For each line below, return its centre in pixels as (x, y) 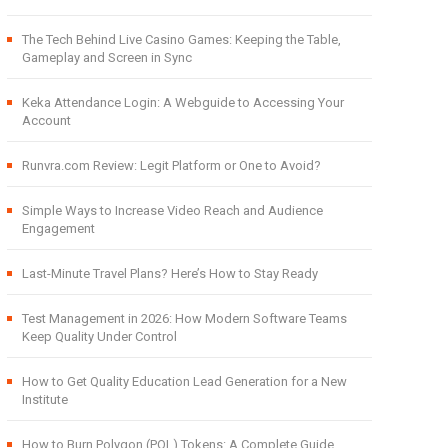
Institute (44, 399)
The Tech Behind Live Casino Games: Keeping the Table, (181, 39)
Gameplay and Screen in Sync (106, 57)
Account (46, 120)
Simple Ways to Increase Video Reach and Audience (172, 210)
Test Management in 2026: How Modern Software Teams (184, 318)
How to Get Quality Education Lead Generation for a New (184, 381)
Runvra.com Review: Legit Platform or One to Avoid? (171, 165)
